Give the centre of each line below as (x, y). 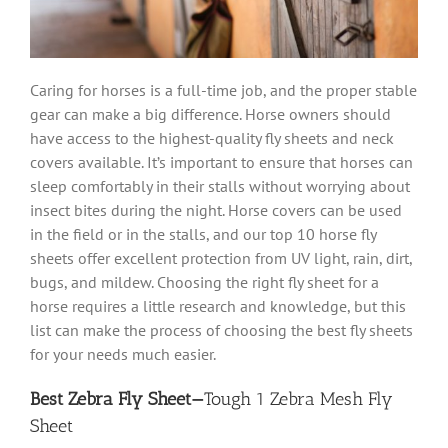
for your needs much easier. (123, 353)
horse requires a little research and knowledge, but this (218, 305)
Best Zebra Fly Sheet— (117, 398)
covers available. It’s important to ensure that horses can (221, 161)
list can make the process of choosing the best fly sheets (221, 329)
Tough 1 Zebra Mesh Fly (298, 398)
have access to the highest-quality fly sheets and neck (212, 137)
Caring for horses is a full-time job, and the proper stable (223, 89)
